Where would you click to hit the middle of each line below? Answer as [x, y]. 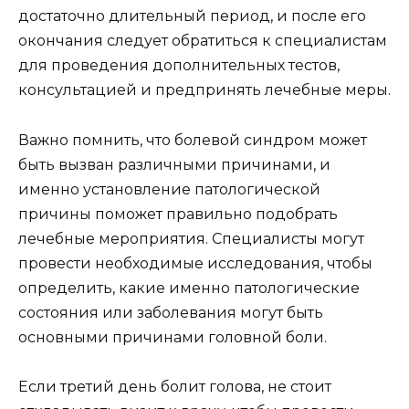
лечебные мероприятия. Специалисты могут [191, 238]
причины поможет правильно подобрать [178, 214]
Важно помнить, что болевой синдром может [193, 140]
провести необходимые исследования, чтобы [195, 263]
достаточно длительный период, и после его [192, 16]
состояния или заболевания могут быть [171, 312]
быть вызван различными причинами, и [174, 164]
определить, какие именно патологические [189, 288]
